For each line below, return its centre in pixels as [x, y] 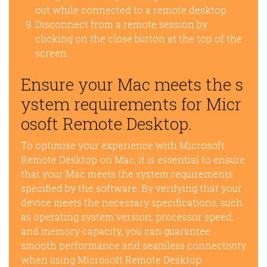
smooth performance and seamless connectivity [133, 246]
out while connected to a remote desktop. [132, 10]
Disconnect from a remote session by [121, 24]
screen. [52, 53]
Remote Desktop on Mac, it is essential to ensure [133, 160]
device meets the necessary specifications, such [132, 203]
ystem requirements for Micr [131, 104]
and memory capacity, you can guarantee [116, 231]
